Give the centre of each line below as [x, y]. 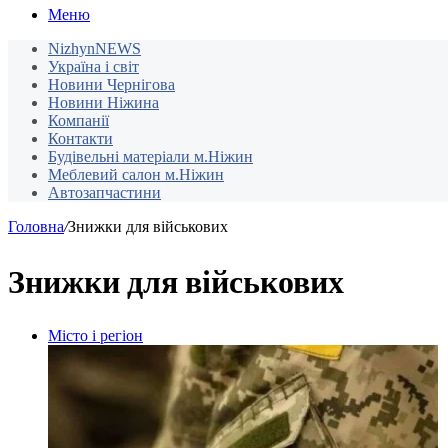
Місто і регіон [95, 336]
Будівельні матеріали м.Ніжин [150, 157]
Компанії [78, 121]
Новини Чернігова [111, 85]
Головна [36, 227]
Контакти [80, 139]
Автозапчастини [104, 193]
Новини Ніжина [103, 103]
